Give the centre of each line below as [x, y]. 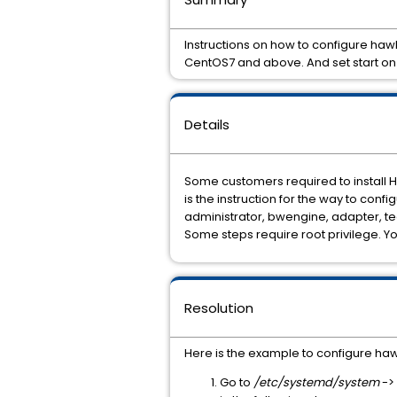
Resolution [219, 308]
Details [207, 125]
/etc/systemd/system [316, 382]
